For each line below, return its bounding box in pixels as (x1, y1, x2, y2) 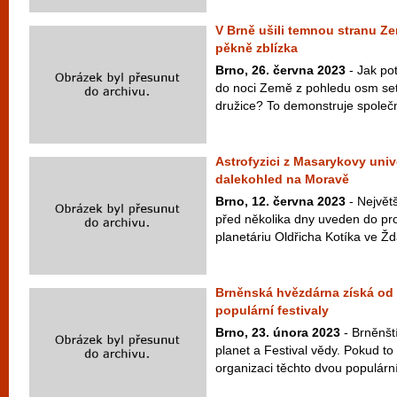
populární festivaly (215, 303, 329, 317)
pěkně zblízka (215, 41, 298, 55)
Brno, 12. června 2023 (215, 194, 346, 208)
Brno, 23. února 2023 (215, 325, 340, 339)
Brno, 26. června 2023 (215, 63, 346, 77)
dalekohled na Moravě (215, 172, 349, 186)
